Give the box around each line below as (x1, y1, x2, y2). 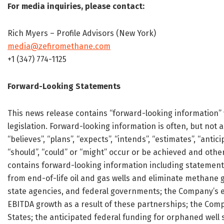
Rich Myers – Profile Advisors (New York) (7, 28, 156, 38)
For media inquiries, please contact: (7, 1, 144, 11)
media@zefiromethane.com (7, 41, 110, 51)
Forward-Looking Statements (7, 81, 120, 91)
